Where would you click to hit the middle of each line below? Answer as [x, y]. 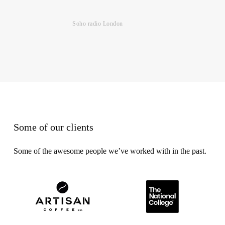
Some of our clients [53, 127]
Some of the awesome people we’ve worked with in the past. [110, 151]
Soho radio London [98, 23]
